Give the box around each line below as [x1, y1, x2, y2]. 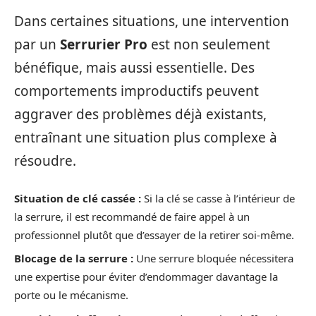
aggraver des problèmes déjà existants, [14, 105, 267, 124]
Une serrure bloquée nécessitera [133, 251, 293, 266]
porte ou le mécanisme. [14, 288, 128, 303]
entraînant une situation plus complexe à [14, 128, 277, 147]
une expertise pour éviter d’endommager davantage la [14, 269, 278, 284]
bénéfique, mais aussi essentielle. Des [14, 59, 255, 78]
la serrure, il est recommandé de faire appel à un [14, 209, 250, 224]
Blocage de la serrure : [14, 251, 133, 266]
